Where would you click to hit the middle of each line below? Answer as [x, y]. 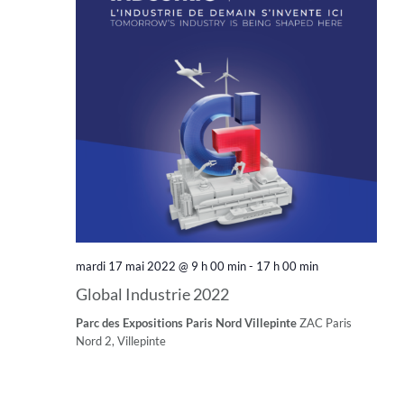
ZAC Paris [326, 322]
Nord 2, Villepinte [121, 340]
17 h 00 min [287, 266]
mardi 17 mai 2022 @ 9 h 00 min [161, 266]
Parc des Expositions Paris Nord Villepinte [188, 322]
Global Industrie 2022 [152, 294]
